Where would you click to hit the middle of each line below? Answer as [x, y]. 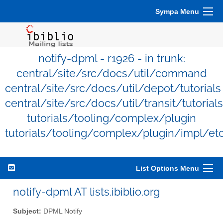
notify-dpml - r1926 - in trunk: [111, 58]
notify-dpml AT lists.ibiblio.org [86, 192]
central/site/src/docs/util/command [111, 73]
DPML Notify [62, 211]
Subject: [27, 211]
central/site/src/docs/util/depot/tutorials [113, 88]
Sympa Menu [177, 11]
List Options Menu [167, 168]
